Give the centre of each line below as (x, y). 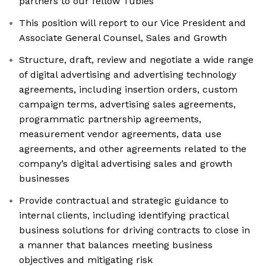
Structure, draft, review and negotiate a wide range (136, 60)
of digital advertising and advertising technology (128, 75)
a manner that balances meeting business (116, 245)
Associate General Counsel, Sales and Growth (123, 38)
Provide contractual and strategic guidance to (124, 201)
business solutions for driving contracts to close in (134, 230)
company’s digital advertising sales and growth (126, 164)
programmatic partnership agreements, (110, 119)
